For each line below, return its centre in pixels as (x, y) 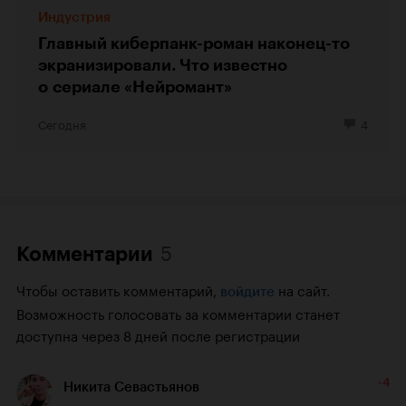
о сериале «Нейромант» (135, 87)
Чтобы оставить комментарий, (116, 290)
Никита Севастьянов (131, 387)
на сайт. (304, 290)
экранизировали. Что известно (163, 66)
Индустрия (74, 18)
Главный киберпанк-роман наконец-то (194, 44)
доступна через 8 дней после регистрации (158, 335)
